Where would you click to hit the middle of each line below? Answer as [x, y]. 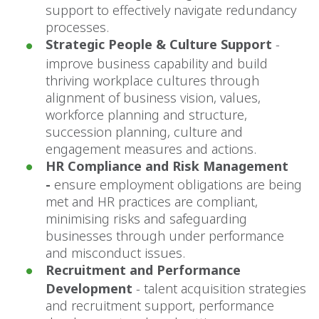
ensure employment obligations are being [178, 184]
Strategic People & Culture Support [159, 45]
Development [89, 289]
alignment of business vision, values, [153, 97]
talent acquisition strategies [225, 289]
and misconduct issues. [115, 252]
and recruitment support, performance [160, 306]
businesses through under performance [165, 235]
